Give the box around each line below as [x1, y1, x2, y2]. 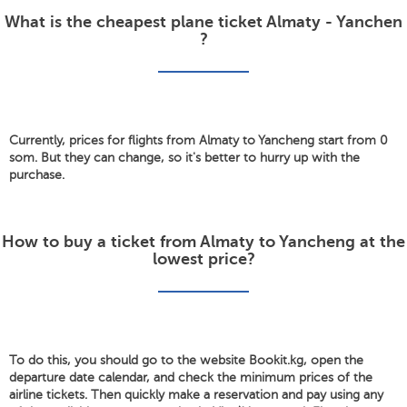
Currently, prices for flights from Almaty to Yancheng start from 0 [9, 134, 388, 147]
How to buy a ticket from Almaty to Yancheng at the [2, 233, 405, 251]
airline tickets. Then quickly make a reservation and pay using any [9, 388, 383, 402]
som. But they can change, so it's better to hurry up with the [9, 151, 360, 164]
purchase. [9, 168, 65, 182]
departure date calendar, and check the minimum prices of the [9, 371, 372, 384]
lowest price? [152, 250, 255, 268]
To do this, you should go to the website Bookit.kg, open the [9, 353, 363, 367]
